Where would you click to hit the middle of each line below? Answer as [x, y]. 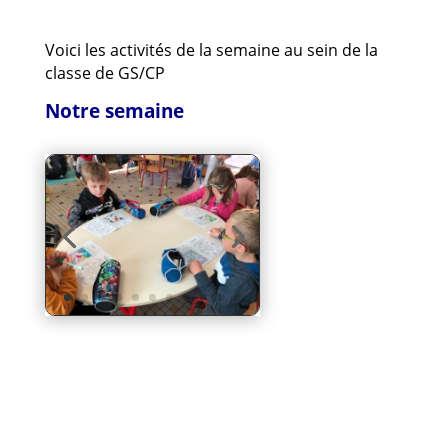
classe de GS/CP [104, 73]
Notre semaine [114, 110]
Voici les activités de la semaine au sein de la [211, 50]
